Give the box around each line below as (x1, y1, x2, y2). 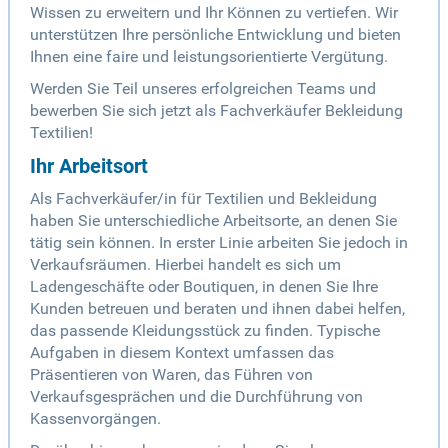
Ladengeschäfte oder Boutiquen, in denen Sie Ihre (30, 277, 378, 297)
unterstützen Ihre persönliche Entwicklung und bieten (30, 25, 401, 45)
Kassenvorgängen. (30, 409, 161, 429)
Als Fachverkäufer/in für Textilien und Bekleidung (30, 189, 377, 209)
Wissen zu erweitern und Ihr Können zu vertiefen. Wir (30, 3, 398, 23)
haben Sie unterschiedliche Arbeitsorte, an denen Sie (30, 211, 397, 231)
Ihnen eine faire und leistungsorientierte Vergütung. (30, 47, 388, 67)
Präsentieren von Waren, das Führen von (30, 365, 313, 385)
